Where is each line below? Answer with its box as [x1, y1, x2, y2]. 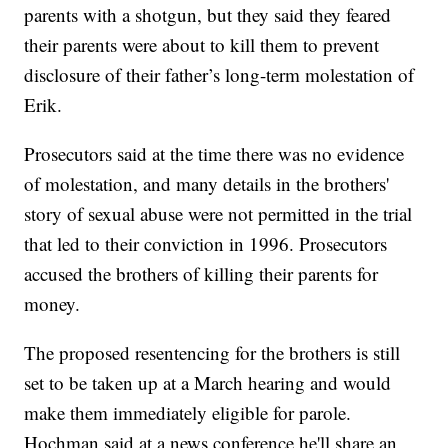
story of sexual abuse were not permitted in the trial [24, 200, 413, 226]
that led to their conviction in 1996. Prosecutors [24, 230, 388, 256]
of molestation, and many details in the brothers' [24, 170, 390, 196]
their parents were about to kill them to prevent [24, 31, 380, 57]
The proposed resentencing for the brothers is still [24, 339, 401, 365]
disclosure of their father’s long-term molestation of [24, 61, 415, 87]
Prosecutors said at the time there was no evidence [24, 140, 405, 166]
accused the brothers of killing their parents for [24, 260, 379, 286]
